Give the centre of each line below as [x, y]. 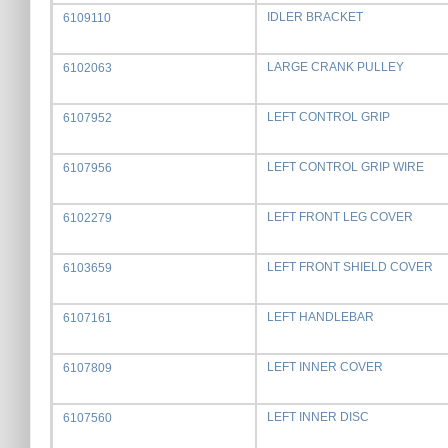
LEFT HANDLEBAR [320, 317]
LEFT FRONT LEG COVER [340, 217]
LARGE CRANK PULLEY [335, 67]
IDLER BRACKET [315, 17]
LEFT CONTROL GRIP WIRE [345, 167]
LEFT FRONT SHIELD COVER [350, 267]
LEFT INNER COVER [325, 367]
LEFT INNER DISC [318, 417]
